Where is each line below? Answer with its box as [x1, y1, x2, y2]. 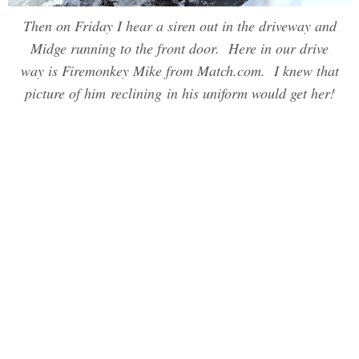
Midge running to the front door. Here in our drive [30, 38, 329, 58]
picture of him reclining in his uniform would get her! [24, 83, 335, 103]
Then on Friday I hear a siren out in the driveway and [22, 16, 337, 36]
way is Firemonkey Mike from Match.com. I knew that [20, 61, 339, 81]
